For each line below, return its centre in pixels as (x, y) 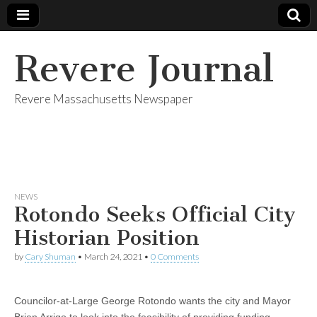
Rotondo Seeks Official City (155, 214)
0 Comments (175, 257)
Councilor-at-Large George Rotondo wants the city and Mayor (152, 301)
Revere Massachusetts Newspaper (104, 99)
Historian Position (107, 238)
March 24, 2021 (113, 257)
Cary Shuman (50, 257)
